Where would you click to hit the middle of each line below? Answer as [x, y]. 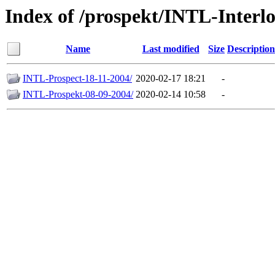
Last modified [171, 49]
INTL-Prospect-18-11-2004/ [77, 79]
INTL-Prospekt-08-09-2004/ [78, 95]
